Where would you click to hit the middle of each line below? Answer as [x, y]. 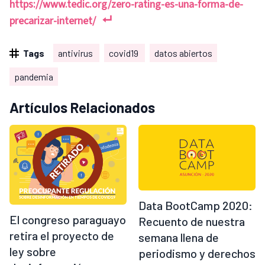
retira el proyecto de [62, 236]
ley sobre [33, 252]
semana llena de [179, 237]
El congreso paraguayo [68, 220]
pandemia [34, 76]
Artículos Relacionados [82, 107]
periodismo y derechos [197, 253]
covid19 [125, 53]
